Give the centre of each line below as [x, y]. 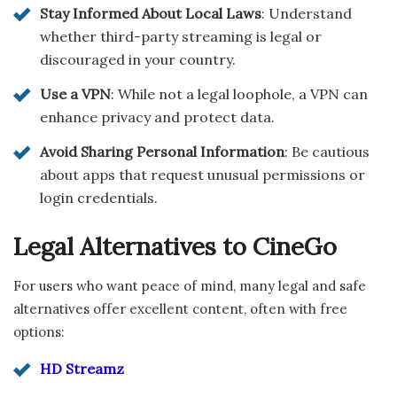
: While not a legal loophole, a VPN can [239, 94]
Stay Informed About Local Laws [151, 14]
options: [39, 331]
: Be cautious [327, 152]
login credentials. [99, 198]
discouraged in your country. [138, 60]
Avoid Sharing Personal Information [162, 152]
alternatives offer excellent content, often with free [180, 308]
